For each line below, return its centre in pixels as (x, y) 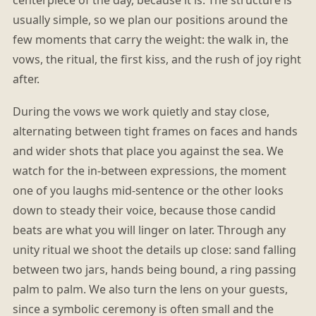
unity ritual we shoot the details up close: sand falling (154, 249)
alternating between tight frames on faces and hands (155, 131)
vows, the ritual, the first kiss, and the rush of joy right (157, 59)
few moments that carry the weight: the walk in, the (150, 39)
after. (26, 79)
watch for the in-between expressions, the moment (149, 170)
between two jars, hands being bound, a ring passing (154, 269)
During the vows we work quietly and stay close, (141, 111)
